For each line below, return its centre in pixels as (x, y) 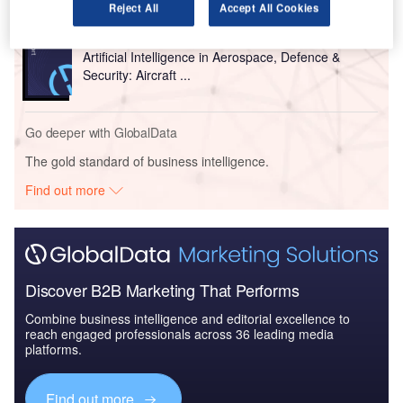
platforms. (54, 349)
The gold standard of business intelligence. (147, 161)
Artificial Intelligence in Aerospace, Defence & (211, 57)
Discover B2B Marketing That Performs (162, 290)
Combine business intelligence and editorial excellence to (188, 319)
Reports (103, 38)
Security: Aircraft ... (136, 75)
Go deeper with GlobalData (101, 132)
